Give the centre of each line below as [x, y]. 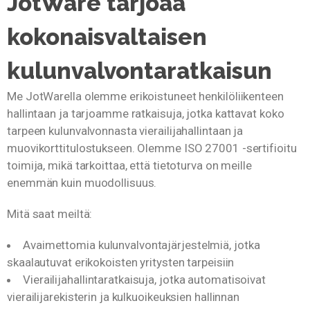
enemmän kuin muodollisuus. [82, 182]
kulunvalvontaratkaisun [139, 71]
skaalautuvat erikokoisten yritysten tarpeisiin [121, 263]
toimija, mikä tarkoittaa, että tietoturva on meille [129, 165]
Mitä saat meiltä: [50, 214]
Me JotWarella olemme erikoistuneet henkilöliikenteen [145, 96]
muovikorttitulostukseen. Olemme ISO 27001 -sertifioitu [152, 148]
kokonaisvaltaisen [107, 37]
